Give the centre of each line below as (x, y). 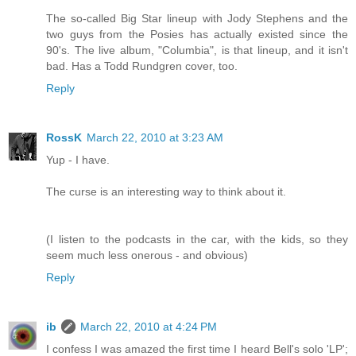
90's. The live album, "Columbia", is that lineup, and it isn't (197, 50)
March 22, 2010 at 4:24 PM (149, 327)
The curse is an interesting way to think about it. (166, 192)
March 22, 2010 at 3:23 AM (155, 138)
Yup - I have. (78, 160)
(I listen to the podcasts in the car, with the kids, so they (197, 240)
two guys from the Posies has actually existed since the (197, 35)
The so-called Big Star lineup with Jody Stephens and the (197, 19)
